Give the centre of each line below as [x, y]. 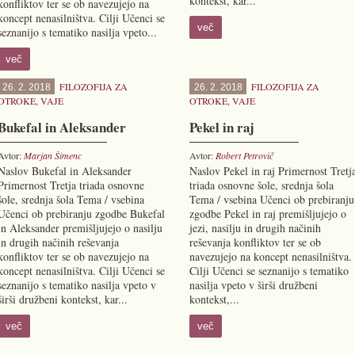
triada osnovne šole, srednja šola [261, 185]
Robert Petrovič [244, 155]
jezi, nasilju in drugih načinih [255, 228]
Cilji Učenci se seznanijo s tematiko [269, 271]
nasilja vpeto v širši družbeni [253, 285]
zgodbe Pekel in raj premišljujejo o [267, 214]
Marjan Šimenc [52, 155]
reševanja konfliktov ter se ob [255, 242]
